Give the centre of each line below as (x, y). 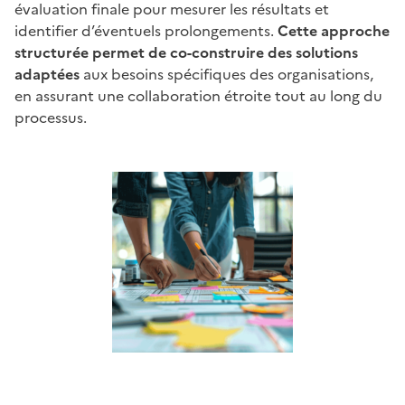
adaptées (47, 75)
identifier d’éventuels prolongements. (146, 31)
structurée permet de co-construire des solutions (186, 53)
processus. (51, 118)
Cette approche (334, 31)
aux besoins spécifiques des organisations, (226, 75)
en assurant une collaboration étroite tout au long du (198, 96)
